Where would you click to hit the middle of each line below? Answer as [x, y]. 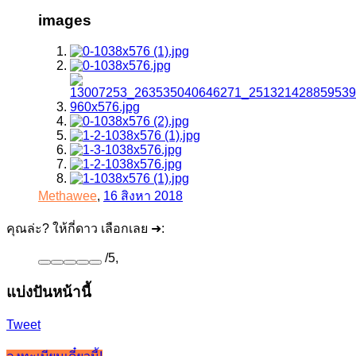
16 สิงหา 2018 [143, 195]
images [65, 21]
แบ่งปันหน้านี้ [49, 292]
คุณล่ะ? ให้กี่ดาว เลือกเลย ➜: [85, 228]
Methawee [68, 195]
